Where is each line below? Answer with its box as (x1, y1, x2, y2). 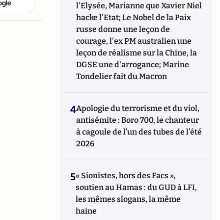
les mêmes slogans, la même (76, 194, 181, 204)
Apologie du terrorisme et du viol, (76, 104, 200, 113)
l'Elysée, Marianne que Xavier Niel (76, 1, 202, 10)
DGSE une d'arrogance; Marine (76, 60, 190, 69)
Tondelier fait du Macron (76, 72, 167, 81)
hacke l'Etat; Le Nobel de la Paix (76, 13, 192, 22)
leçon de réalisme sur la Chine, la (76, 48, 197, 57)
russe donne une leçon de (76, 25, 170, 34)
